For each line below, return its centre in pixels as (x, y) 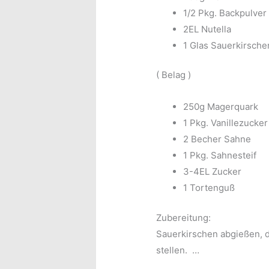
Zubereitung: (184, 217)
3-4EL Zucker (213, 172)
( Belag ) (174, 75)
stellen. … (178, 250)
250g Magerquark (221, 107)
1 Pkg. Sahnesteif (220, 156)
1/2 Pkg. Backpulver (225, 13)
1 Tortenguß (209, 188)
